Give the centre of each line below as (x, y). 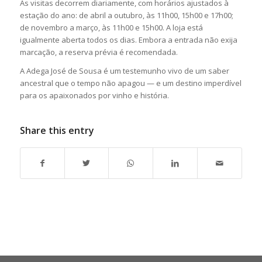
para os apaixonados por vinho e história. (94, 95)
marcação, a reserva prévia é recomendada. (99, 52)
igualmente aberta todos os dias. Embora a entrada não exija (128, 39)
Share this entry (57, 130)
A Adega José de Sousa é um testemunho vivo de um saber (124, 70)
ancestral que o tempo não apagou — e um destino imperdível (130, 83)
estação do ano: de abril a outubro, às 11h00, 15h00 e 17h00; (126, 15)
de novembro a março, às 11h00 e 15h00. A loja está (111, 27)
